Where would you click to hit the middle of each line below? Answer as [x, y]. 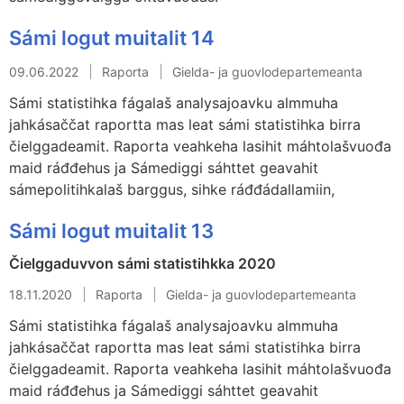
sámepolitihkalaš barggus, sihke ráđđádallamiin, [172, 189]
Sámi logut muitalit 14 [112, 37]
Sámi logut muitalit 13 [111, 230]
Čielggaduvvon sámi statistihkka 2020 [142, 263]
